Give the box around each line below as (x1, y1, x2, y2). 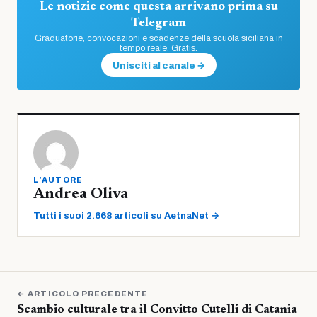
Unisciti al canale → (112, 60, 205, 71)
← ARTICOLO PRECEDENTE (17, 289, 149, 298)
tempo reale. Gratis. (120, 42, 197, 53)
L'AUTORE (33, 175, 83, 184)
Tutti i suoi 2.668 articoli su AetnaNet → (33, 210, 219, 221)
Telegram (131, 16, 186, 30)
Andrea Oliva (33, 186, 128, 202)
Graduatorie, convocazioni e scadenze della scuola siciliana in (34, 33, 283, 43)
